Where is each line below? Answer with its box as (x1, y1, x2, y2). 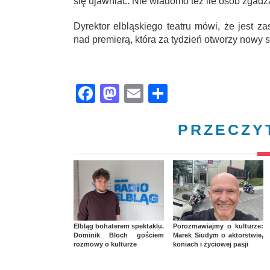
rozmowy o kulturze (74, 240, 137, 248)
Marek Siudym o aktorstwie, (173, 231, 263, 239)
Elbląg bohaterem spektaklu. (74, 222, 164, 230)
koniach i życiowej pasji (173, 240, 248, 248)
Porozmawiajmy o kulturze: (173, 222, 263, 230)
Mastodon (119, 83, 205, 105)
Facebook (95, 83, 181, 105)
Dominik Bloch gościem (74, 231, 164, 239)
